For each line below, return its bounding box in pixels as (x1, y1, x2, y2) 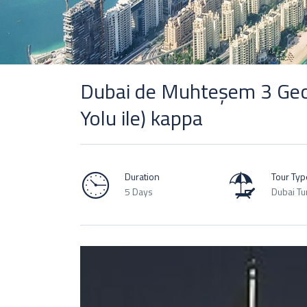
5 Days (125, 184, 153, 199)
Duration (125, 169, 160, 184)
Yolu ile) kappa (80, 102, 203, 134)
